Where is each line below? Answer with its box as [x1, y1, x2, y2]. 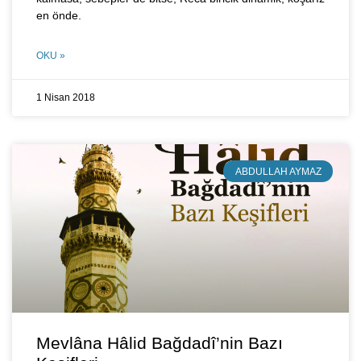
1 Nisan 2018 [36, 92, 95, 104]
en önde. [36, 9, 88, 23]
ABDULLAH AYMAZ [234, 165, 322, 177]
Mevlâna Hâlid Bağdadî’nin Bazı [36, 334, 283, 353]
